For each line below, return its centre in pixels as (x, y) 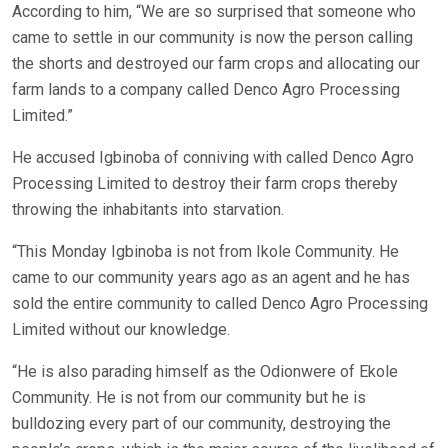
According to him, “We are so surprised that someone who (214, 12)
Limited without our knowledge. (121, 330)
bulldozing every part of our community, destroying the (201, 424)
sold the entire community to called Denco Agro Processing (220, 304)
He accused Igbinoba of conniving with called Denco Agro (213, 158)
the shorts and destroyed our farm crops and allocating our (216, 64)
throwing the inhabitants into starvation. (148, 210)
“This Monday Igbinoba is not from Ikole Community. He (205, 252)
